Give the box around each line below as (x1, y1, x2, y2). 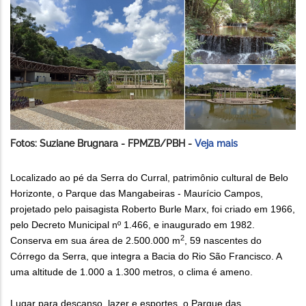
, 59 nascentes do (184, 234, 262, 246)
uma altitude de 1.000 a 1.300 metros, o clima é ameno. (10, 266, 253, 277)
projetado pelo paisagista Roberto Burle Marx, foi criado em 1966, (10, 203, 295, 214)
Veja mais (195, 137, 238, 149)
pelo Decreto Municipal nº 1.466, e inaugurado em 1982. (10, 219, 255, 230)
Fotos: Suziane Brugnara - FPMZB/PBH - (10, 137, 195, 149)
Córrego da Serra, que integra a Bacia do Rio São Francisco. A (10, 250, 281, 262)
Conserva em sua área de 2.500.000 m (10, 234, 180, 246)
